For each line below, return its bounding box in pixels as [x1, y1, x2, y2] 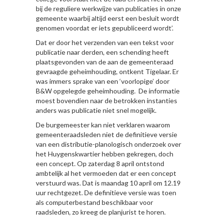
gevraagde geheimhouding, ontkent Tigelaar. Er [36, 67, 179, 76]
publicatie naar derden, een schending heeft [36, 48, 169, 56]
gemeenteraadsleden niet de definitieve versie [36, 130, 177, 139]
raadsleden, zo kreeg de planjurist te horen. [36, 208, 166, 216]
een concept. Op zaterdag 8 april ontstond [36, 159, 164, 168]
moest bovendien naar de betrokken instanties [36, 96, 177, 105]
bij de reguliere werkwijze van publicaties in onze [36, 4, 181, 13]
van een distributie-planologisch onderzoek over [36, 140, 181, 148]
